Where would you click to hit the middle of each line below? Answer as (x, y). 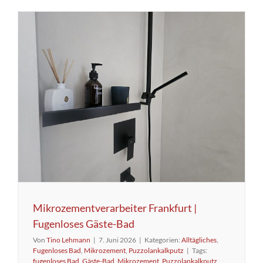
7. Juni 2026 (117, 240)
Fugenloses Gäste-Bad (84, 223)
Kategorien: (163, 240)
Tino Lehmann (68, 240)
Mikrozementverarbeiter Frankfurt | (115, 208)
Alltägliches (199, 240)
